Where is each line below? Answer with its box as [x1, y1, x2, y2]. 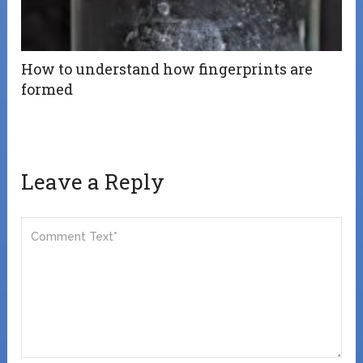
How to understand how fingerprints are [21, 58, 314, 79]
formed [21, 79, 74, 99]
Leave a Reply [21, 167, 165, 195]
